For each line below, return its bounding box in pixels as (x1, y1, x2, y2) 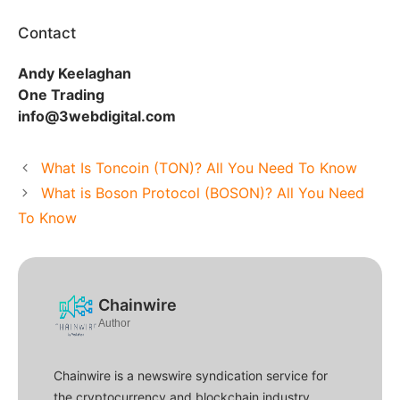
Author (98, 316, 130, 329)
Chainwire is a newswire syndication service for (54, 367, 328, 383)
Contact (18, 23, 76, 42)
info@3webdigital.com (18, 106, 176, 125)
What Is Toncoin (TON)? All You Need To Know (40, 158, 357, 177)
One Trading (18, 85, 104, 104)
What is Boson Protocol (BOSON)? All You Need (40, 183, 364, 202)
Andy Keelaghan (18, 63, 131, 82)
